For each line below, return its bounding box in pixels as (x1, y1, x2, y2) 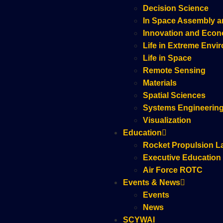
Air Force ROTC (143, 166, 203, 174)
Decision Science (143, 4, 209, 12)
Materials (143, 79, 177, 87)
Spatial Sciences (143, 91, 206, 100)
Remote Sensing (143, 66, 206, 75)
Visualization (143, 116, 191, 124)
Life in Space (143, 54, 192, 62)
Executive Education (143, 153, 221, 162)
